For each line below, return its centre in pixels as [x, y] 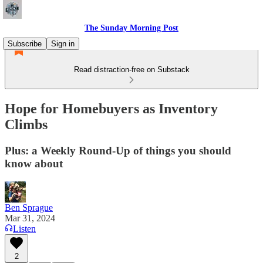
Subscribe [25, 44]
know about [34, 163]
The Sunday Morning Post [131, 28]
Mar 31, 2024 [30, 218]
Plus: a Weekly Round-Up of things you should [118, 150]
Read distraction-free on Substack [131, 70]
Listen [24, 228]
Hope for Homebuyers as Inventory [111, 108]
